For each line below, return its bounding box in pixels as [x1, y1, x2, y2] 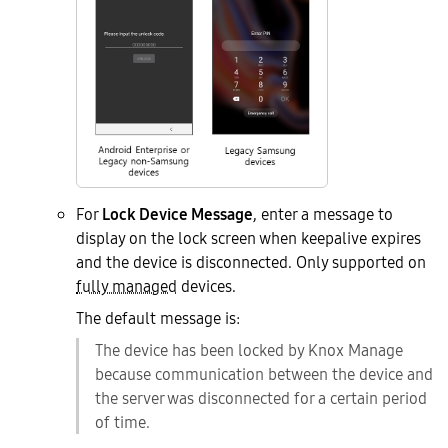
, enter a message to [253, 202, 393, 225]
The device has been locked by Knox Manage [95, 338, 403, 361]
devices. [177, 274, 236, 297]
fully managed [76, 274, 177, 297]
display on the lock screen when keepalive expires [76, 226, 421, 249]
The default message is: [76, 306, 240, 329]
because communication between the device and [95, 362, 433, 385]
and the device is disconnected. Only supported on [76, 250, 426, 273]
